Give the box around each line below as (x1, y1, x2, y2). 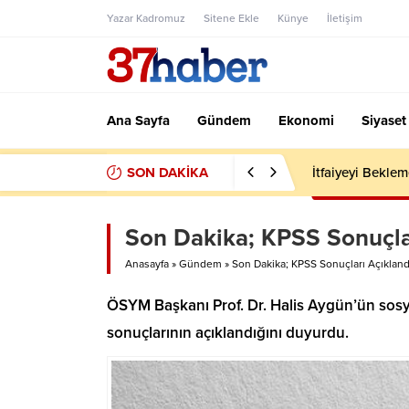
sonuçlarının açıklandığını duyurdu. (107, 323, 349, 342)
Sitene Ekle (204, 12, 259, 25)
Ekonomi (278, 112, 334, 129)
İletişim (327, 12, 362, 25)
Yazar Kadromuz (107, 12, 185, 25)
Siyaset (362, 112, 406, 129)
